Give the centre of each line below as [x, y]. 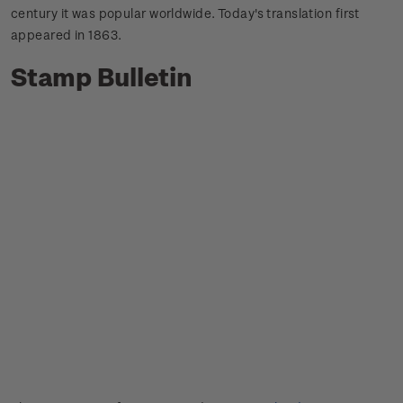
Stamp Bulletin [102, 76]
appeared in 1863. [67, 35]
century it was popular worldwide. [114, 13]
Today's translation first [288, 13]
